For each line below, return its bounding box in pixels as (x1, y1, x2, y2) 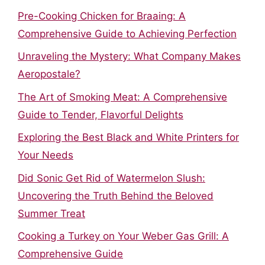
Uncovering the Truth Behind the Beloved (18, 189, 214, 202)
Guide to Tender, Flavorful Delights (18, 108, 183, 121)
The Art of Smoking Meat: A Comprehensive (18, 91, 227, 103)
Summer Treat (18, 207, 85, 219)
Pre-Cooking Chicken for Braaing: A (18, 9, 186, 22)
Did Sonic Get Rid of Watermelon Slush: (18, 172, 205, 184)
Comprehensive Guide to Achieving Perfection (18, 27, 237, 40)
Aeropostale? (18, 68, 80, 80)
